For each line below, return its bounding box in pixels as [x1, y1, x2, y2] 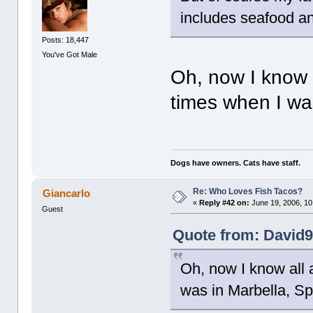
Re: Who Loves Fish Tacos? [193, 186, 303, 196]
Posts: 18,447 [42, 36, 89, 45]
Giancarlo [42, 187, 90, 199]
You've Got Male [42, 50, 98, 59]
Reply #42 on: [199, 198, 250, 207]
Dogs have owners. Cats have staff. [170, 158, 301, 167]
